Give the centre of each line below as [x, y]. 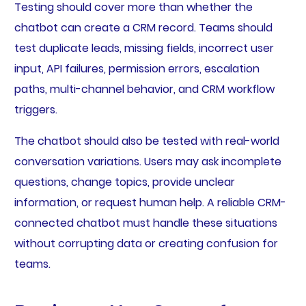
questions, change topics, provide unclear [124, 182]
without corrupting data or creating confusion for [146, 244]
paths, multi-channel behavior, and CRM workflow [144, 89]
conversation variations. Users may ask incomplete [148, 162]
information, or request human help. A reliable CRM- [150, 203]
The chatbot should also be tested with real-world [147, 141]
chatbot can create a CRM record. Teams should [143, 28]
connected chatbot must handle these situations [145, 223]
